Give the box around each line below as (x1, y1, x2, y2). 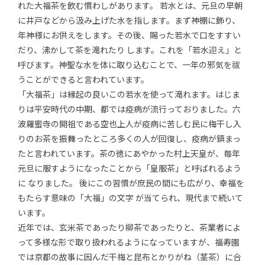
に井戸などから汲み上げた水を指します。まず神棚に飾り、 (18, 14, 240, 26)
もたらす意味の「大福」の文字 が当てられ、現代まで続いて (18, 191, 243, 203)
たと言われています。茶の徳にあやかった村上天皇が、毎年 (18, 147, 240, 159)
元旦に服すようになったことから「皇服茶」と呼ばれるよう (18, 161, 241, 174)
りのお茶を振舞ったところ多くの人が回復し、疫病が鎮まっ (18, 132, 241, 144)
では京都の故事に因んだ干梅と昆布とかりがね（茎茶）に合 (18, 250, 241, 263)
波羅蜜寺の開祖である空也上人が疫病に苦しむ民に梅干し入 (18, 117, 241, 130)
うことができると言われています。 (18, 73, 149, 85)
